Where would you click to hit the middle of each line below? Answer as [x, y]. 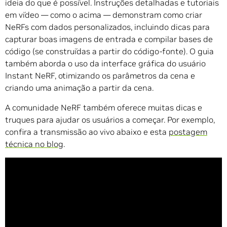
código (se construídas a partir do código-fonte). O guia [109, 51]
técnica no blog [34, 144]
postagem [188, 131]
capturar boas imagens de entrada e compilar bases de [109, 39]
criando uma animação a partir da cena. [79, 87]
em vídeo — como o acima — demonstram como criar [104, 14]
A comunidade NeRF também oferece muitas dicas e [104, 107]
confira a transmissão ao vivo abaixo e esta [87, 131]
